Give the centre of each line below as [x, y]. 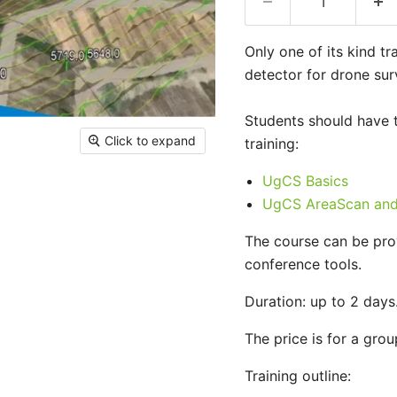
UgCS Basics [305, 181]
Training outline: [297, 376]
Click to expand [151, 140]
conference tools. [303, 264]
